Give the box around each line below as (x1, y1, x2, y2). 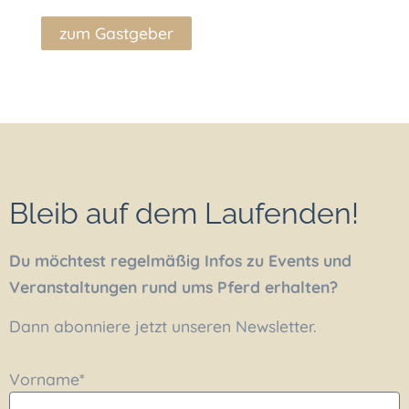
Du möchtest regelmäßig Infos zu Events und (9, 249, 351, 270)
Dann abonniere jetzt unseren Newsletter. (9, 316, 317, 337)
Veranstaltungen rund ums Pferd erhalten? (9, 276, 338, 297)
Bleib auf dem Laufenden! (9, 195, 359, 230)
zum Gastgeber (59, 23, 173, 44)
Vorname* (9, 368, 85, 389)
